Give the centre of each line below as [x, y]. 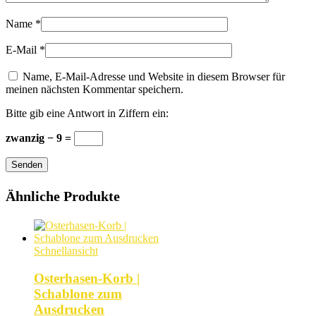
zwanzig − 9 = [40, 138]
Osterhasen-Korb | [87, 278]
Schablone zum [78, 293]
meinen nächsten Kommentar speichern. [95, 90]
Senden [27, 165]
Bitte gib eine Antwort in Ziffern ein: [87, 114]
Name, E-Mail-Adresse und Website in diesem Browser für [154, 77]
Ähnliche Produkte [63, 196]
